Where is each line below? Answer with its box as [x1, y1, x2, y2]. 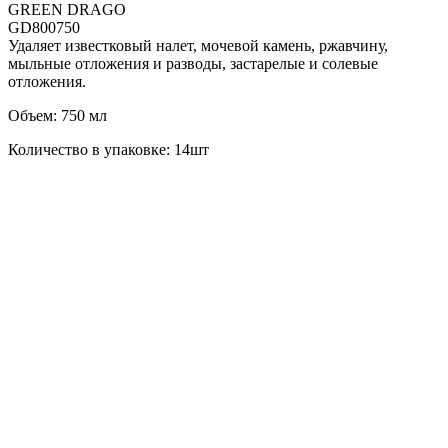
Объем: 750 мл [8, 106, 107, 124]
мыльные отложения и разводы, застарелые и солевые [8, 54, 378, 72]
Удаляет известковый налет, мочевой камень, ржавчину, [8, 36, 388, 54]
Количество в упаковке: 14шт [8, 140, 209, 158]
